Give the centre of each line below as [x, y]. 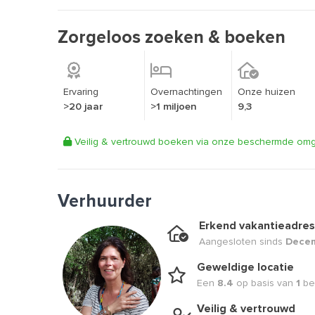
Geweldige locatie [245, 268]
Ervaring [81, 92]
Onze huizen [266, 92]
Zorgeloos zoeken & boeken [172, 38]
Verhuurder [105, 201]
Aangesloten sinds [242, 242]
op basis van [264, 283]
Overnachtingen [186, 92]
